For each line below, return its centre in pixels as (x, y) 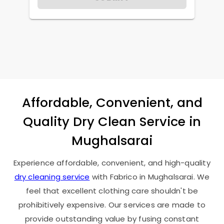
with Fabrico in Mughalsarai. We (150, 177)
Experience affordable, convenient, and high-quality (112, 163)
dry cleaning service (52, 177)
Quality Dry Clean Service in (112, 122)
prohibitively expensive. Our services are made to (112, 205)
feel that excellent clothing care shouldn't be (112, 191)
